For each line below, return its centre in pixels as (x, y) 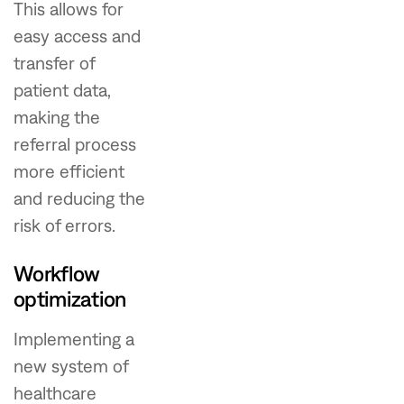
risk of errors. (64, 225)
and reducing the (79, 197)
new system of (71, 365)
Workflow (57, 273)
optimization (70, 298)
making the (57, 116)
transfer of (54, 62)
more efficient (69, 170)
